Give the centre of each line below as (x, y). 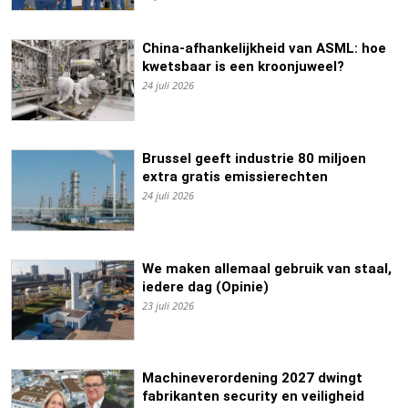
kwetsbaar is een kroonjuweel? (243, 67)
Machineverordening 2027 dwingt (252, 378)
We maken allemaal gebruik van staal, (266, 268)
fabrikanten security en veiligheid (253, 397)
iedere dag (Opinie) (205, 286)
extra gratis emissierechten (235, 176)
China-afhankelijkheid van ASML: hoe (264, 49)
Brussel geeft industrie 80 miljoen (254, 158)
